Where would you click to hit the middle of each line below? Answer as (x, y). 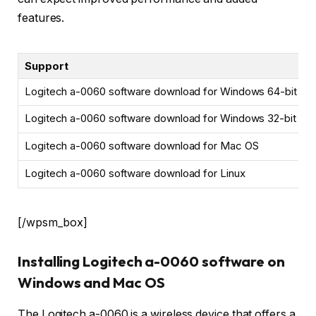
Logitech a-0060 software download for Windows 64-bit (161, 91)
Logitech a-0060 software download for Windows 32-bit (160, 118)
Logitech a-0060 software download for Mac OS (142, 145)
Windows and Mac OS (91, 283)
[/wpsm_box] (53, 222)
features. (41, 18)
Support (47, 66)
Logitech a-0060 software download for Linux (135, 173)
